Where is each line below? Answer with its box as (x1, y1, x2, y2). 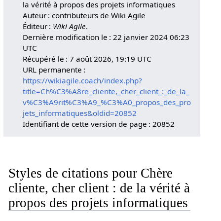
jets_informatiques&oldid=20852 (23, 108, 137, 118)
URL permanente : (23, 64, 86, 74)
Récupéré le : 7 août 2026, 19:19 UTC (23, 53, 152, 64)
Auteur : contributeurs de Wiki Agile (23, 10, 146, 20)
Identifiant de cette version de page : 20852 (23, 118, 175, 129)
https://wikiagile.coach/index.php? (23, 75, 143, 85)
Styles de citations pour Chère (8, 165, 173, 181)
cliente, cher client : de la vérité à (8, 180, 190, 195)
